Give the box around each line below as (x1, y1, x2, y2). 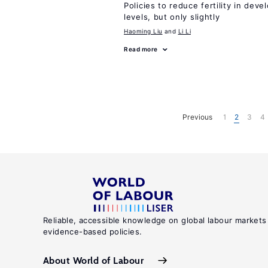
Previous (182, 112, 212, 121)
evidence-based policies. (43, 227, 142, 236)
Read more (124, 45, 158, 53)
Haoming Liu (124, 28, 163, 35)
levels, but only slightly (124, 12, 220, 22)
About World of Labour (43, 254, 144, 266)
